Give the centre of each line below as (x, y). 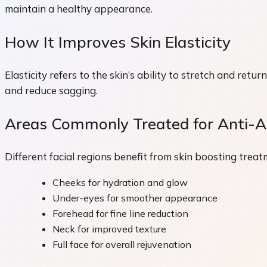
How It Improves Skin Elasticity (118, 42)
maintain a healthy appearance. (79, 9)
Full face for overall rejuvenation (122, 245)
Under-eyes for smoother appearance (135, 198)
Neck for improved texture (109, 229)
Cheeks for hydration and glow (120, 183)
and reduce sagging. (51, 91)
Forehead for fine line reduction (120, 214)
